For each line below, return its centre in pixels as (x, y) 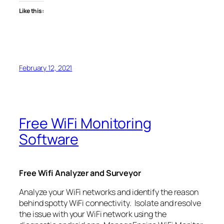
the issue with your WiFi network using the (93, 214)
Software (49, 139)
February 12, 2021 (46, 67)
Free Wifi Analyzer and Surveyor (80, 173)
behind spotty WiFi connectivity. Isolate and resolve (110, 203)
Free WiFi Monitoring (85, 123)
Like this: (31, 10)
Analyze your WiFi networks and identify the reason (109, 192)
